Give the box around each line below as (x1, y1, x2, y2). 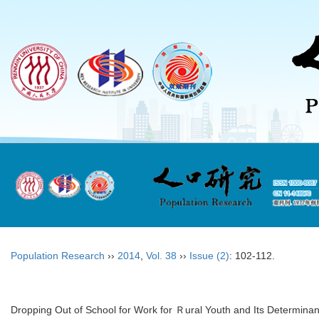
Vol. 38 (146, 249, 177, 261)
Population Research (11, 249, 105, 261)
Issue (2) (189, 249, 229, 261)
